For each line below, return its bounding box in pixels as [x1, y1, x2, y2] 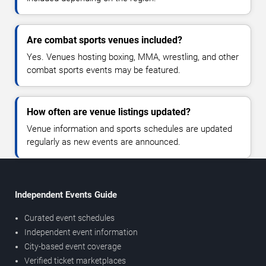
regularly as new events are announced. [27, 136, 180, 147]
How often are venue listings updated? [27, 106, 191, 118]
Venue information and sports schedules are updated [27, 123, 232, 134]
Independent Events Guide [15, 189, 117, 200]
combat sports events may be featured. [27, 64, 180, 75]
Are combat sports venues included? [27, 34, 182, 46]
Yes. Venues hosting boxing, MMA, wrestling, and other [27, 51, 239, 62]
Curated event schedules [24, 213, 115, 223]
